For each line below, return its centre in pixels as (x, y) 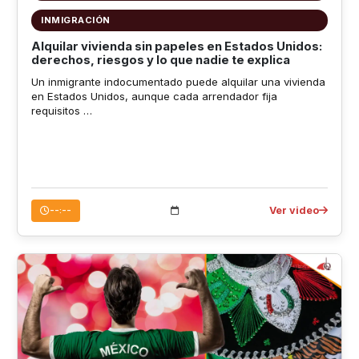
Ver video (294, 210)
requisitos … (61, 110)
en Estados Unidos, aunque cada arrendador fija (154, 96)
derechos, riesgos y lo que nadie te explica (160, 61)
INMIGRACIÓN (76, 20)
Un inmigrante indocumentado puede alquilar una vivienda (178, 81)
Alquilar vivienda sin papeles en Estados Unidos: (176, 47)
